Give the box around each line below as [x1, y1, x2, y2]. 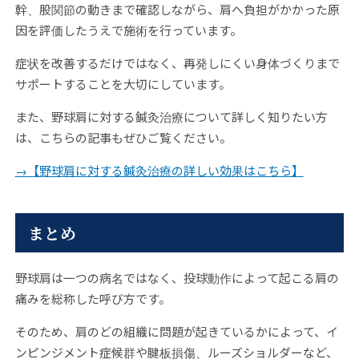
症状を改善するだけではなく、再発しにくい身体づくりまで [14, 54, 340, 71]
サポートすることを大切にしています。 [14, 75, 231, 92]
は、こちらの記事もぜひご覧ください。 [14, 128, 232, 146]
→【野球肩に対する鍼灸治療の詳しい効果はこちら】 [14, 161, 304, 179]
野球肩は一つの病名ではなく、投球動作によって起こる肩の [14, 269, 339, 287]
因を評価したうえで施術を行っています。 [14, 22, 242, 39]
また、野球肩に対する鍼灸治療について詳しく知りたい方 [14, 107, 328, 125]
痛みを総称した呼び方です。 [14, 290, 171, 308]
